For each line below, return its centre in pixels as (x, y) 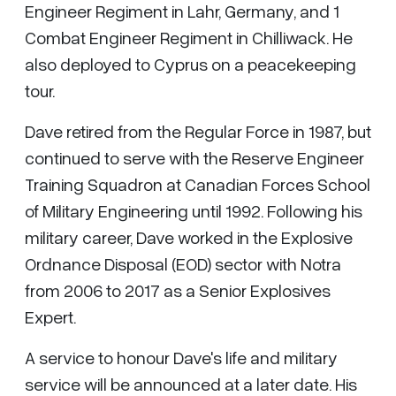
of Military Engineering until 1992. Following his (194, 210)
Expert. (50, 316)
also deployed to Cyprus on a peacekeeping (190, 64)
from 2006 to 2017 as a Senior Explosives (178, 290)
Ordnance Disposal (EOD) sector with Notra (183, 263)
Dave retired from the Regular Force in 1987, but (198, 131)
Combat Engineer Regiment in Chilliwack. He (189, 37)
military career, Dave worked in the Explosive (189, 237)
